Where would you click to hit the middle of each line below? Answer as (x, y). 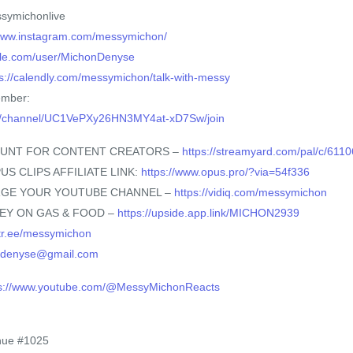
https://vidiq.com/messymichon (251, 193)
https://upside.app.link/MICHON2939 (208, 213)
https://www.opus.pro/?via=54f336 (225, 172)
